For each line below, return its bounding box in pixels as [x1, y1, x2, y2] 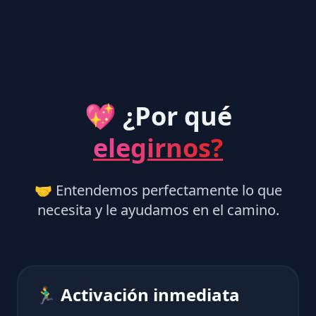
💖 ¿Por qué [84, 98, 232, 133]
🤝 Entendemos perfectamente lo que [34, 180, 282, 200]
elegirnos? [93, 130, 223, 165]
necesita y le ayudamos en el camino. [37, 200, 279, 219]
